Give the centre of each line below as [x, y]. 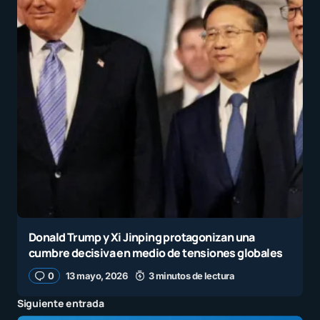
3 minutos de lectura [191, 276]
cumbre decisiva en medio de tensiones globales [156, 253]
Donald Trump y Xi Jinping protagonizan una [142, 237]
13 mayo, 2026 [96, 276]
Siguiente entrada [61, 304]
